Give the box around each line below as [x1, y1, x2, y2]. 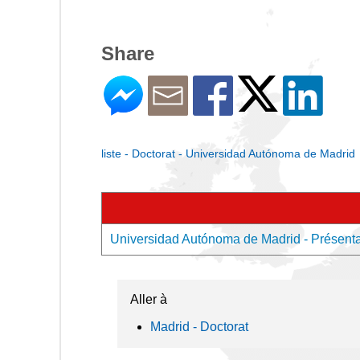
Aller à [130, 292, 167, 306]
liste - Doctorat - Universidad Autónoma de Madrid [101, 147, 355, 160]
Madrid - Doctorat [150, 320, 248, 333]
